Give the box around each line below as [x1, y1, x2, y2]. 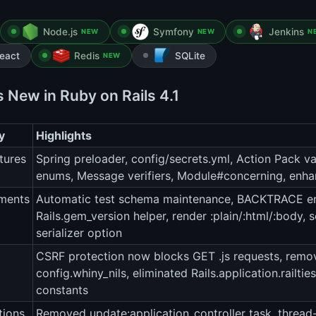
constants [36, 283, 88, 298]
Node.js [43, 26, 78, 38]
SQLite [174, 50, 205, 62]
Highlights [36, 128, 92, 143]
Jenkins [269, 26, 304, 38]
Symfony [152, 26, 194, 38]
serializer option [36, 226, 122, 241]
